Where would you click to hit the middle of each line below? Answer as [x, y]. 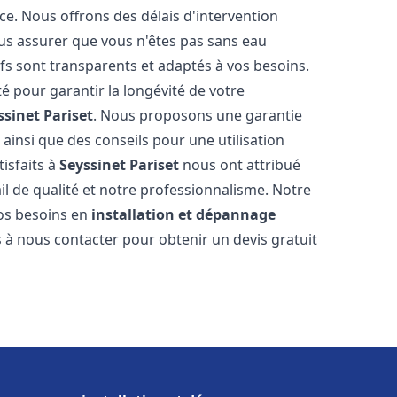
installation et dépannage [184, 214]
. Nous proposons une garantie [198, 115]
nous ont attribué [240, 165]
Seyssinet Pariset [120, 165]
